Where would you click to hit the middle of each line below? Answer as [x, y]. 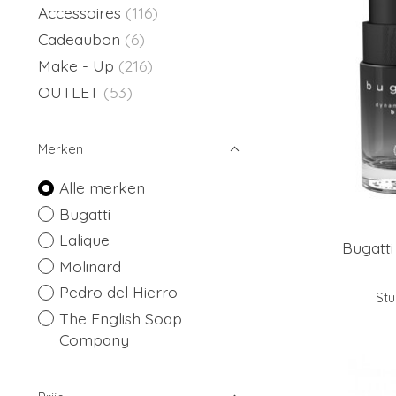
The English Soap [120, 318]
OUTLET [69, 92]
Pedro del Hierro [118, 292]
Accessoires [82, 12]
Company [94, 339]
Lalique [84, 240]
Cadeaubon [79, 38]
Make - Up [78, 65]
